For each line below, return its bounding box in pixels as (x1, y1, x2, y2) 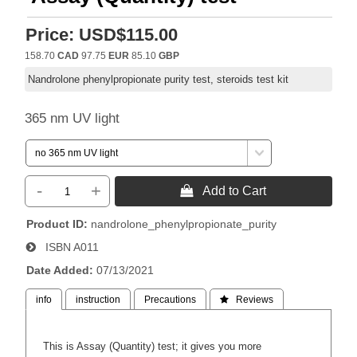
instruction (76, 295, 121, 304)
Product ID (26, 218, 84, 230)
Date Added (26, 264, 90, 277)
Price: (25, 25, 75, 45)
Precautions (144, 295, 197, 304)
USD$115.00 (79, 25, 178, 45)
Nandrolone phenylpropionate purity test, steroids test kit (28, 73, 289, 85)
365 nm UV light (25, 110, 120, 126)
